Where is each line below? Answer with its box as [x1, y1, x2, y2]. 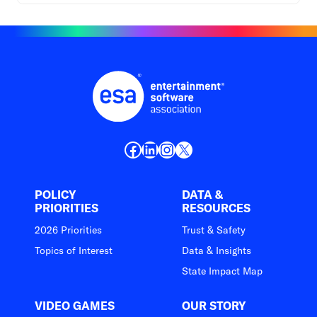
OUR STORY [182, 298, 246, 313]
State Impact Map [182, 264, 263, 277]
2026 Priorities [35, 223, 102, 236]
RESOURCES [182, 200, 250, 215]
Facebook [124, 138, 199, 160]
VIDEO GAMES [35, 298, 115, 313]
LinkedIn [141, 138, 207, 160]
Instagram [158, 138, 235, 160]
